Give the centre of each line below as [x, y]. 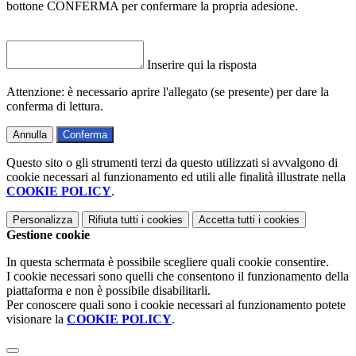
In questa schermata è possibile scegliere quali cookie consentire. [168, 261]
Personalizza [43, 219]
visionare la [37, 319]
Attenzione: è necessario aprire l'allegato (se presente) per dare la [168, 91]
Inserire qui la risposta [202, 64]
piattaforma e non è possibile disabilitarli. [108, 290]
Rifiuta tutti [113, 219]
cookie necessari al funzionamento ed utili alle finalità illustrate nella [176, 176]
